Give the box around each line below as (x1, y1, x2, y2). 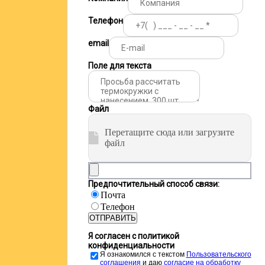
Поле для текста (88, 61, 151, 70)
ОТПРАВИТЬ (89, 214, 136, 222)
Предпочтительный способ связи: (88, 179, 219, 189)
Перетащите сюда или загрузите (104, 127, 234, 137)
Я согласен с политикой (88, 231, 179, 241)
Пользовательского (186, 250, 251, 258)
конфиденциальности (88, 241, 174, 250)
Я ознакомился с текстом (99, 250, 186, 258)
